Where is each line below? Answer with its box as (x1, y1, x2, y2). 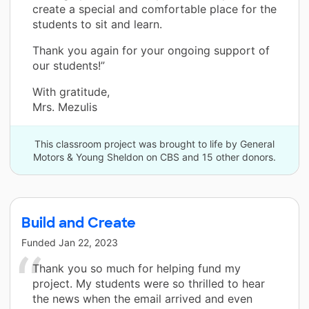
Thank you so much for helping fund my (32, 261, 241, 275)
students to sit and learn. (32, 17, 162, 31)
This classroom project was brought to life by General (34, 137, 275, 150)
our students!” (32, 58, 105, 72)
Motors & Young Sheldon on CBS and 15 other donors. (33, 150, 276, 163)
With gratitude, (32, 84, 110, 99)
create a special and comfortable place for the (32, 1, 277, 16)
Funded (21, 236, 59, 248)
